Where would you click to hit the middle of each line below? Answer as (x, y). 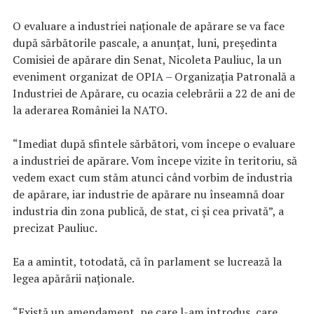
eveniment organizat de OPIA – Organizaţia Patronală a (154, 77)
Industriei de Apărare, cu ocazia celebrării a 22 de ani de (154, 94)
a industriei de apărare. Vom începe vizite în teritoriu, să (155, 161)
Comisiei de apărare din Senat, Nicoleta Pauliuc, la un (147, 60)
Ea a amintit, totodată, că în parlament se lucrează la (147, 262)
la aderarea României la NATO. (90, 110)
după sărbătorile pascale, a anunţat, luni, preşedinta (145, 43)
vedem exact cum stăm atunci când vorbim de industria (152, 178)
